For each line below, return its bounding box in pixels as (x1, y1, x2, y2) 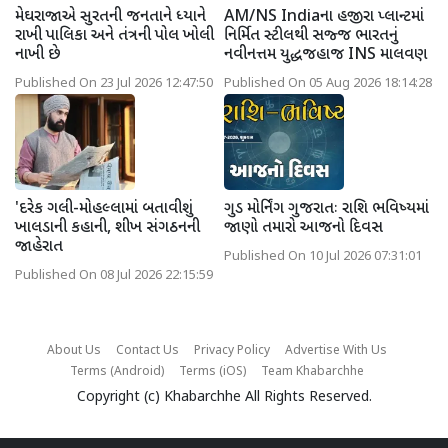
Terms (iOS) (178, 363, 246, 380)
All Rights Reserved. (240, 387, 372, 407)
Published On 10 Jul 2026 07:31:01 (224, 248, 422, 265)
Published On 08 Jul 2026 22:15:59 (15, 267, 213, 284)
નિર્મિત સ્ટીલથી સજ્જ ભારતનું (224, 25, 398, 47)
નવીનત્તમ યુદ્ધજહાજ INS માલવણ (224, 44, 427, 66)
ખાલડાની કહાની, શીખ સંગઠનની (15, 217, 200, 239)
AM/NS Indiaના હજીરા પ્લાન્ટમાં (224, 6, 424, 28)
